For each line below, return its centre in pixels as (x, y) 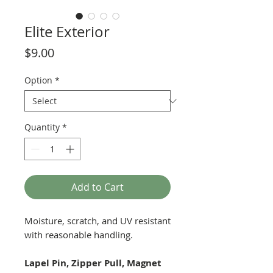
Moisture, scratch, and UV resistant (97, 221)
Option (38, 80)
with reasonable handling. (81, 235)
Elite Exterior (67, 32)
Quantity (42, 127)
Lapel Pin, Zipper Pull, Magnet (93, 263)
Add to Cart (97, 187)
